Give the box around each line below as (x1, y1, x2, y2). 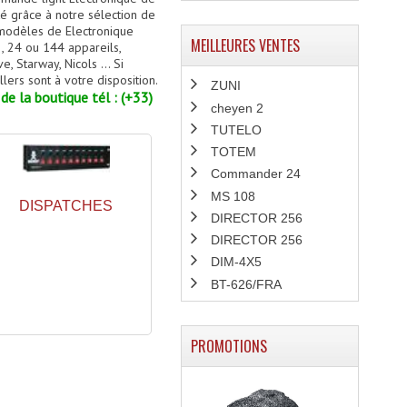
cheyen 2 (210, 100, 263, 115)
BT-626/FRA (210, 276, 282, 292)
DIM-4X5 (210, 254, 262, 270)
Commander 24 (210, 166, 301, 182)
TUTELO (210, 122, 262, 137)
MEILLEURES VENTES (190, 35, 300, 56)
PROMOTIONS (190, 334, 267, 357)
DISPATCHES (18, 198, 113, 213)
